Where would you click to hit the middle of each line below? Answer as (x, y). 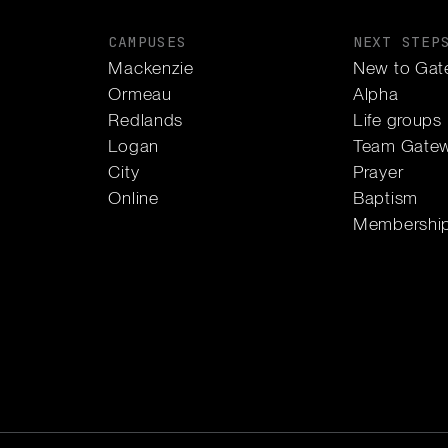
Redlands (145, 119)
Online (133, 198)
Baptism (385, 198)
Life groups (397, 119)
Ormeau (140, 93)
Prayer (378, 172)
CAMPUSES (147, 42)
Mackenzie (151, 67)
